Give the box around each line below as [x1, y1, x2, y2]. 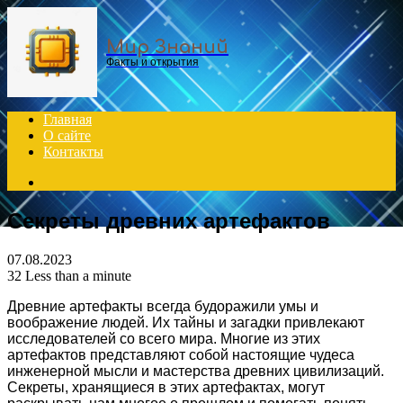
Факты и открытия [106, 55, 199, 68]
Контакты [43, 144, 103, 159]
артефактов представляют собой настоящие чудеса [7, 346, 354, 363]
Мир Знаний [106, 36, 228, 58]
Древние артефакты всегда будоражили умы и [7, 298, 318, 314]
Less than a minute [25, 267, 131, 283]
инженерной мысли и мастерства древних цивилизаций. [7, 363, 384, 379]
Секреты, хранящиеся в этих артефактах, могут [7, 379, 325, 395]
